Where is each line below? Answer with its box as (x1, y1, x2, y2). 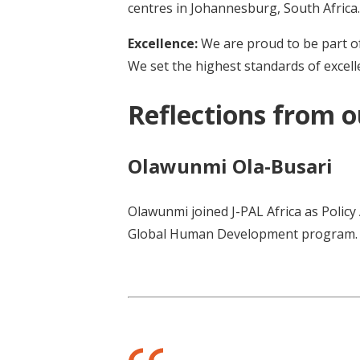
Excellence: (128, 35, 201, 53)
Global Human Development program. (128, 225, 358, 243)
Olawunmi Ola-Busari (128, 153, 333, 180)
